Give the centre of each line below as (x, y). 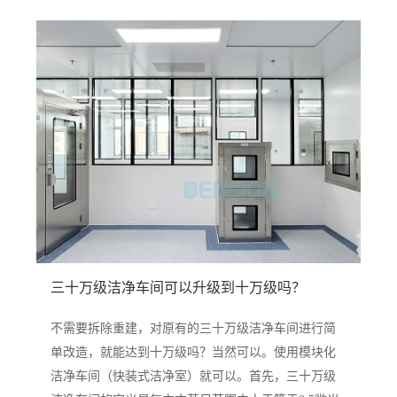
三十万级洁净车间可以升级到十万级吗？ (178, 288)
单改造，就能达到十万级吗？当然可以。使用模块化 (193, 352)
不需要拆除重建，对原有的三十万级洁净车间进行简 (193, 328)
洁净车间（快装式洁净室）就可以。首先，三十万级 (193, 376)
